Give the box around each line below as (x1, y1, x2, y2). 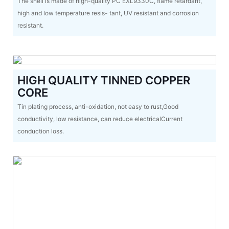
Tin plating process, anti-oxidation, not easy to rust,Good (17, 103, 178, 111)
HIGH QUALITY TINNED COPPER (17, 73, 190, 87)
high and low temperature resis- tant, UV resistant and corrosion (17, 9, 199, 17)
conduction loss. (17, 127, 64, 135)
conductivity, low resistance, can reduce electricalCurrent (17, 115, 182, 123)
